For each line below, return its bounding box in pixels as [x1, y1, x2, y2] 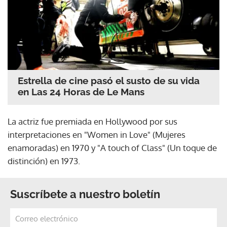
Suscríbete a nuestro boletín [10, 187, 160, 201]
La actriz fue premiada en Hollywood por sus [8, 116, 177, 127]
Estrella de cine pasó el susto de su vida [18, 75, 200, 87]
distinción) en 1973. [8, 156, 80, 167]
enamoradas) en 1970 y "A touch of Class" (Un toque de [8, 142, 217, 154]
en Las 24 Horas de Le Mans [18, 86, 144, 98]
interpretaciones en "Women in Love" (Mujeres [8, 129, 185, 140]
